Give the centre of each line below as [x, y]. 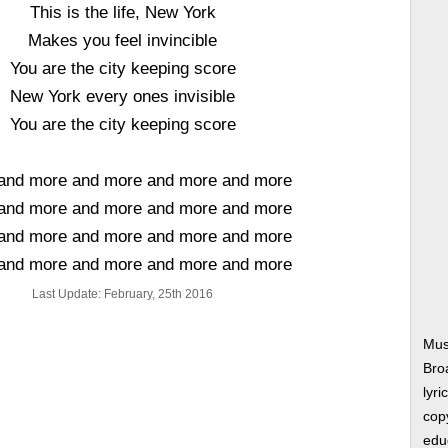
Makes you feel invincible [123, 40]
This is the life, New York [122, 12]
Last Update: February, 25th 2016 [123, 294]
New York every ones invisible [123, 96]
